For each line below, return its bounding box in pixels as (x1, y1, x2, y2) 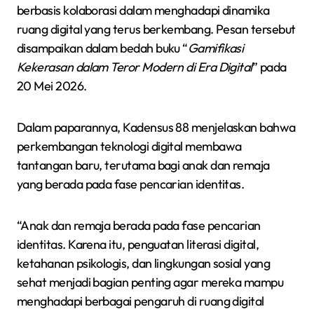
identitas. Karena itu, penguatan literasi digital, (17, 235, 259, 252)
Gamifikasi (187, 39, 244, 56)
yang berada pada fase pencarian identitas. (17, 175, 245, 192)
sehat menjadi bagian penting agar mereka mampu (17, 273, 284, 290)
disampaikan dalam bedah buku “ (17, 39, 188, 56)
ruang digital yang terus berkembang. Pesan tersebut (17, 20, 296, 37)
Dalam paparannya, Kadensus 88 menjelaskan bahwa (17, 118, 296, 135)
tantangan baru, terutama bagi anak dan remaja (17, 156, 270, 173)
